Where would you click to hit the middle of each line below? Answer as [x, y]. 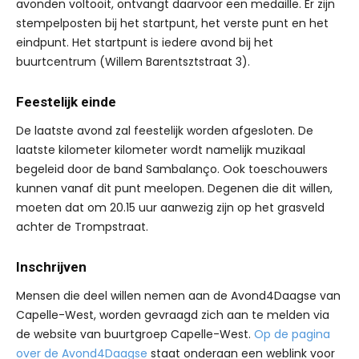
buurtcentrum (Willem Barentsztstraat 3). [133, 62]
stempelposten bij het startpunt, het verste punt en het [172, 24]
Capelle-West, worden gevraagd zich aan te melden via [173, 315]
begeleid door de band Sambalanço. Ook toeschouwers [172, 169]
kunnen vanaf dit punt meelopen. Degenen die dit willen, [174, 189]
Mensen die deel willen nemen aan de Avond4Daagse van [178, 296]
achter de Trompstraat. [82, 227]
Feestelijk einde [66, 102]
